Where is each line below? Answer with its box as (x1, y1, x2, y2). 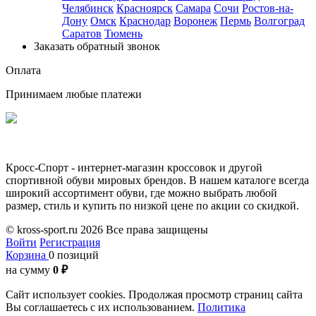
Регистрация (39, 236, 100, 248)
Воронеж (174, 14, 217, 27)
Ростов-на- (242, 1, 293, 14)
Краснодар (119, 14, 171, 27)
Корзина (6, 248, 49, 261)
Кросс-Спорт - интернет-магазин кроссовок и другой (6, 161, 262, 174)
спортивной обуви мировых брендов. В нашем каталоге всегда (6, 174, 309, 186)
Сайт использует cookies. (6, 288, 126, 300)
